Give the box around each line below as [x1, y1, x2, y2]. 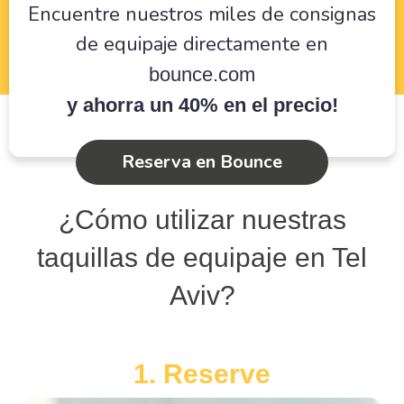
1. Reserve [133, 359, 271, 389]
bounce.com [149, 63, 255, 86]
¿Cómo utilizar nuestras [58, 205, 346, 234]
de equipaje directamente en [76, 31, 328, 58]
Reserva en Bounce [122, 150, 282, 174]
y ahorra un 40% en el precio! [66, 94, 338, 116]
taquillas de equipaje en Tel [37, 243, 367, 272]
